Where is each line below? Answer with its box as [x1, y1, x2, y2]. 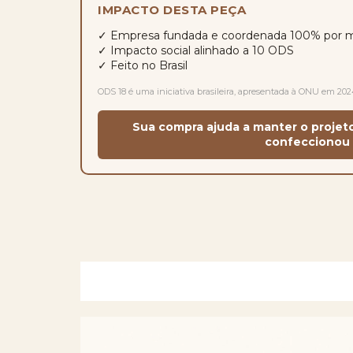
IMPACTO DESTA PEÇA [98, 2, 246, 17]
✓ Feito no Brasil [98, 58, 188, 72]
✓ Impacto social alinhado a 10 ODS [98, 43, 294, 58]
